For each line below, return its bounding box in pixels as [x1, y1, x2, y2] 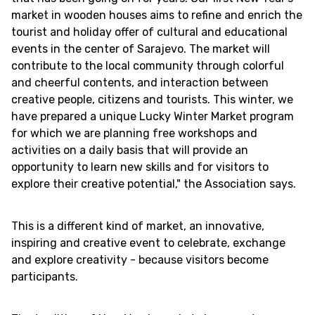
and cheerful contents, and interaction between [11, 76, 269, 89]
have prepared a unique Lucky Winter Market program [11, 110, 294, 123]
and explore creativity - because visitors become [11, 253, 269, 266]
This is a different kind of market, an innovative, [11, 219, 264, 233]
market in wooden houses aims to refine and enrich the [11, 8, 302, 22]
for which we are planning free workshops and [11, 127, 257, 140]
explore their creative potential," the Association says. [11, 177, 296, 191]
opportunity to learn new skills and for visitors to [11, 160, 269, 174]
